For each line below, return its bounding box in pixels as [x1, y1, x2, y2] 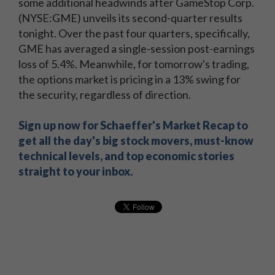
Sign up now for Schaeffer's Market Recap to [18, 118, 248, 132]
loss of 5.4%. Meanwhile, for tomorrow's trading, [18, 57, 249, 71]
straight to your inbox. [18, 165, 133, 178]
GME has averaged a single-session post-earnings [18, 42, 255, 55]
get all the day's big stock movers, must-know [18, 134, 254, 147]
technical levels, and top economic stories [18, 149, 234, 163]
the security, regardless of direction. [18, 88, 191, 101]
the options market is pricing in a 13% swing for [18, 72, 241, 86]
